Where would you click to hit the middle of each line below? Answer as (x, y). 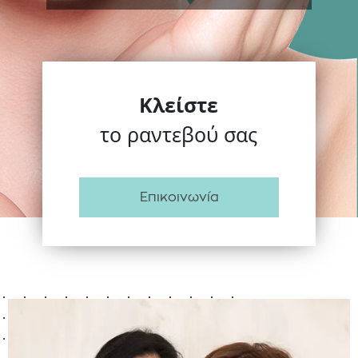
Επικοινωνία (179, 197)
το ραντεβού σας (179, 134)
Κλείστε (179, 104)
